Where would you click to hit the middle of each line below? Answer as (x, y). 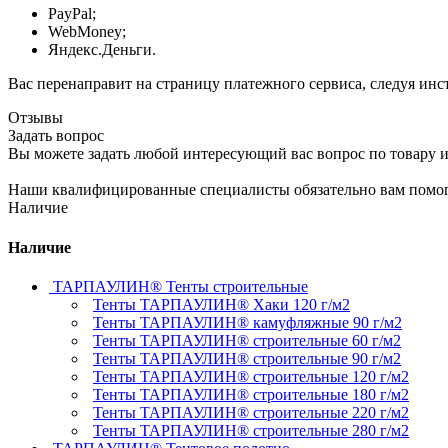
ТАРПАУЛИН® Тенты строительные (180, 286)
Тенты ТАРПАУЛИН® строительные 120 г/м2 (251, 376)
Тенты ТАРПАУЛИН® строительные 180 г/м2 (251, 394)
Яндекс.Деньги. (102, 50)
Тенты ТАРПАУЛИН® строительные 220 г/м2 (251, 412)
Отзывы (35, 118)
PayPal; (72, 14)
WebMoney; (87, 32)
